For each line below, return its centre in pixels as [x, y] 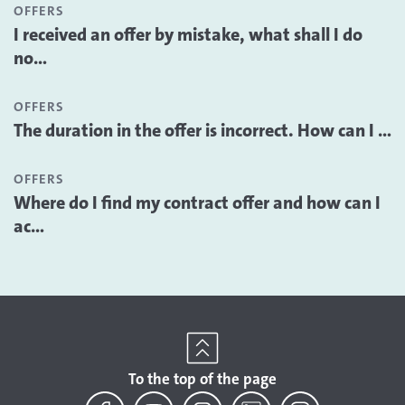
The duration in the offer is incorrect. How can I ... [202, 130]
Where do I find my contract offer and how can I [197, 202]
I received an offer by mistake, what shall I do [188, 34]
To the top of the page [202, 379]
